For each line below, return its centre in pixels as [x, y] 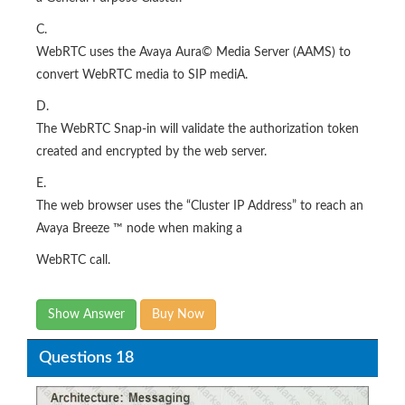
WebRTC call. [73, 260]
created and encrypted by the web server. [151, 152]
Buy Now [178, 315]
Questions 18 [86, 358]
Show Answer [86, 315]
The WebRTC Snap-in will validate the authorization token [198, 129]
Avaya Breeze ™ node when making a [139, 229]
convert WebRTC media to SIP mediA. [142, 75]
